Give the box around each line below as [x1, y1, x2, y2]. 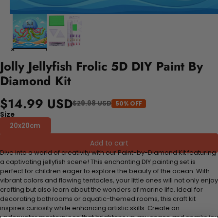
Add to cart [90, 138, 128, 148]
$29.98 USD [73, 99, 111, 109]
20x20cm [10, 121, 40, 130]
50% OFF [115, 99, 142, 108]
